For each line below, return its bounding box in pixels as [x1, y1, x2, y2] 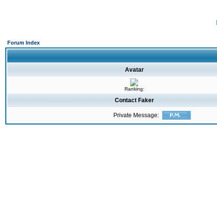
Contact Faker [115, 97, 154, 104]
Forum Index [7, 40, 40, 46]
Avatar [125, 66, 144, 73]
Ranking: [124, 86, 144, 92]
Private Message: [113, 112, 159, 119]
